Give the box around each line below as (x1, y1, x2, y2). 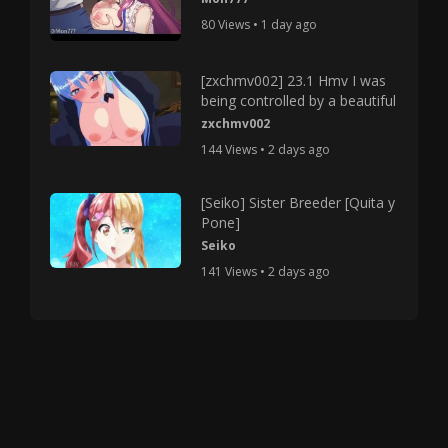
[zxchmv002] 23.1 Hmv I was (201, 70, 387, 90)
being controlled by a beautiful (201, 90, 397, 110)
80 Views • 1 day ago (201, 15, 318, 33)
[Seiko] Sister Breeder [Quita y (201, 192, 396, 212)
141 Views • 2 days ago (201, 262, 331, 280)
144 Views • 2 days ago (201, 140, 331, 158)
